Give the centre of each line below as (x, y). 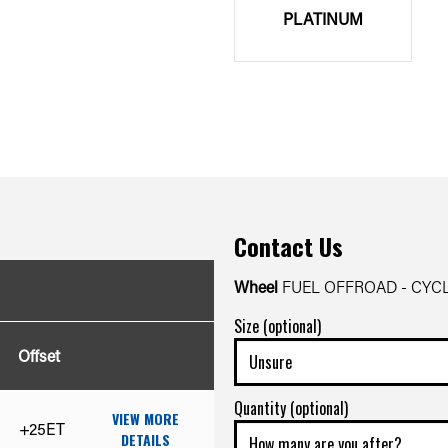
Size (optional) (277, 325)
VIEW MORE (145, 418)
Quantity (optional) (291, 407)
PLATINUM (323, 18)
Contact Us (288, 245)
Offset (39, 355)
